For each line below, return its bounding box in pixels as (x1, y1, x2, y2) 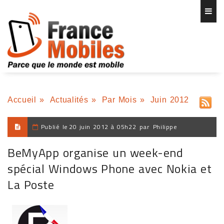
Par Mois (101, 95, 137, 104)
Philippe (152, 122, 177, 131)
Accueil (7, 95, 36, 104)
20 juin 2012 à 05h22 (69, 122, 136, 131)
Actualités (49, 95, 88, 104)
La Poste (7, 175, 54, 193)
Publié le (40, 122, 68, 131)
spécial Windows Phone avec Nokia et (7, 159, 212, 177)
